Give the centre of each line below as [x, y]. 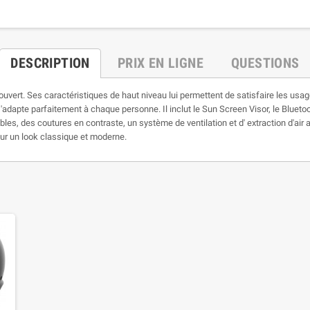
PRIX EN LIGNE [160, 63]
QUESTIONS [265, 63]
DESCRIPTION [50, 63]
